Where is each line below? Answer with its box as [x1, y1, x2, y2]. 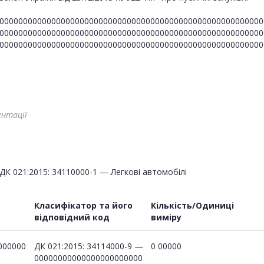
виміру [151, 211, 181, 223]
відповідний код [34, 211, 110, 223]
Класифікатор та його [34, 199, 133, 211]
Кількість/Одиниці [151, 199, 234, 211]
